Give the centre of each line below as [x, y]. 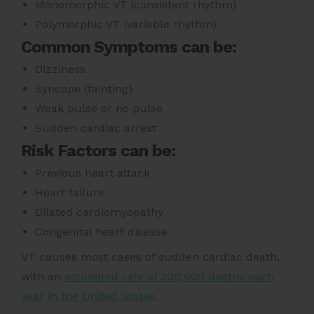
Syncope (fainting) [84, 88]
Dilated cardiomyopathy [99, 212]
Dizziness [60, 69]
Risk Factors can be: [98, 150]
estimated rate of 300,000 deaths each [169, 276]
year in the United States [88, 296]
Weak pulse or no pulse [99, 108]
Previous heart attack [93, 172]
